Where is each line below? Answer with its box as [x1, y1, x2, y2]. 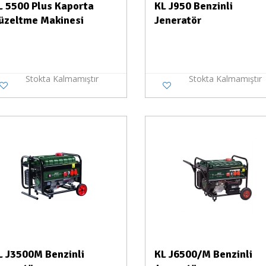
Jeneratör [154, 14, 201, 27]
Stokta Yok [85, 129, 119, 138]
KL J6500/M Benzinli [154, 248, 252, 261]
